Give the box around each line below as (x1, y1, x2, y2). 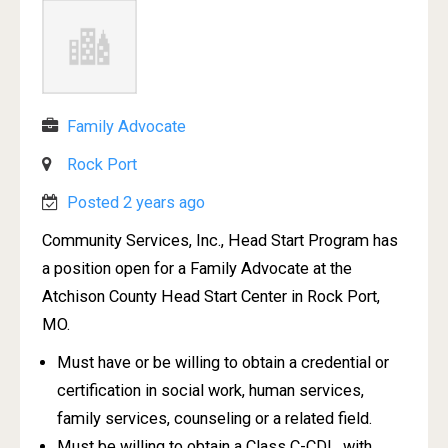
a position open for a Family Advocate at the (42, 259, 352, 278)
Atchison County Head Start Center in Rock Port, (42, 287, 380, 306)
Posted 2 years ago (67, 193, 205, 212)
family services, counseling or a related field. (57, 409, 372, 428)
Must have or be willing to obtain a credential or (57, 353, 389, 372)
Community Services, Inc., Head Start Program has (42, 231, 398, 250)
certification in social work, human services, (57, 381, 364, 400)
